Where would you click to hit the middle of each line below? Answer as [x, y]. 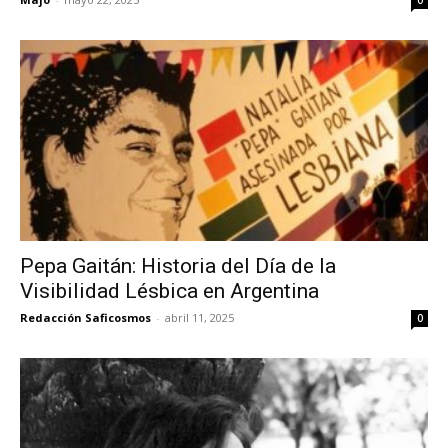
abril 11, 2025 [199, 317]
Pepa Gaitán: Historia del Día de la [178, 265]
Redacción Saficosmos [85, 317]
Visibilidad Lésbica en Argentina [169, 290]
